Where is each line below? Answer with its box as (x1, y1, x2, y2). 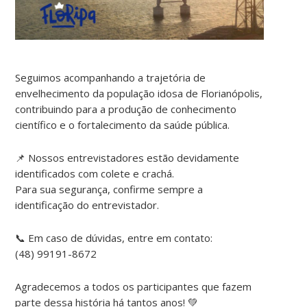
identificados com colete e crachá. (15, 166, 175, 180)
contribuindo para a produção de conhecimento (15, 101, 237, 116)
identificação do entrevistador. (15, 197, 160, 212)
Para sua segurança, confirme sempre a (15, 182, 204, 196)
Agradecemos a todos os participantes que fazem (15, 279, 252, 293)
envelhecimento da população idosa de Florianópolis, (15, 86, 263, 100)
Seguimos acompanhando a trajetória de (15, 70, 206, 84)
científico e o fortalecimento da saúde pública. (15, 117, 230, 132)
